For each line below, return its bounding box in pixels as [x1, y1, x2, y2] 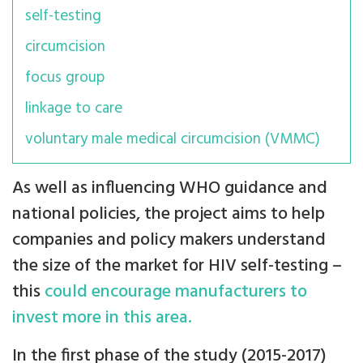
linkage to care [25, 96, 122, 122]
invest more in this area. [12, 304, 192, 333]
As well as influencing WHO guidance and [12, 174, 327, 203]
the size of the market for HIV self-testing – [12, 252, 342, 281]
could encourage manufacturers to [45, 278, 307, 307]
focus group [25, 66, 105, 91]
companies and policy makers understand [12, 226, 326, 255]
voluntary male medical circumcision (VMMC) [25, 127, 320, 152]
